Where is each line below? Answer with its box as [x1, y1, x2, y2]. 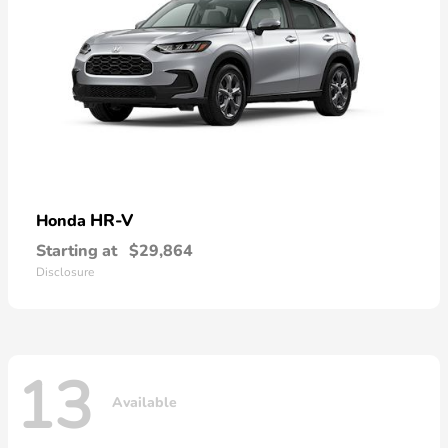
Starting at [36, 239, 117, 262]
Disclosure [36, 263, 94, 280]
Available [112, 393, 177, 413]
